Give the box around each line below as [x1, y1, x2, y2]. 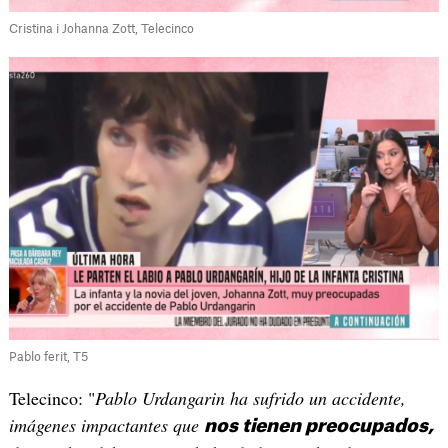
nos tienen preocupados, [203, 417, 434, 436]
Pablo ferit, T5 [8, 351, 88, 364]
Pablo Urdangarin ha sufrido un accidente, [94, 386, 406, 411]
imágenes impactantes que [8, 413, 204, 438]
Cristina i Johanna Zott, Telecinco [8, 23, 194, 36]
